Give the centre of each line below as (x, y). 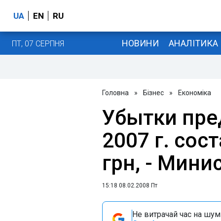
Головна (115, 93)
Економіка (195, 93)
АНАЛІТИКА (193, 43)
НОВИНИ (140, 43)
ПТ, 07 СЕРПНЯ (38, 43)
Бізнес (153, 93)
